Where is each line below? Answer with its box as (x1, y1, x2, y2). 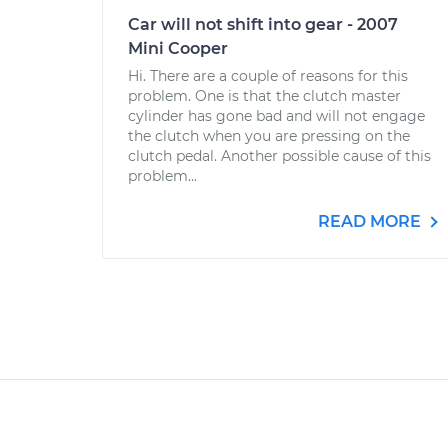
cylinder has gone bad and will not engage (128, 107, 425, 125)
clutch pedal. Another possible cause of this (128, 147, 431, 165)
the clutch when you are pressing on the (128, 127, 410, 145)
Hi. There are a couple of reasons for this (128, 67, 408, 85)
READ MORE (318, 212, 425, 231)
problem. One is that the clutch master (128, 87, 401, 105)
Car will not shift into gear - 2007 (128, 15, 398, 34)
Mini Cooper (128, 39, 228, 58)
